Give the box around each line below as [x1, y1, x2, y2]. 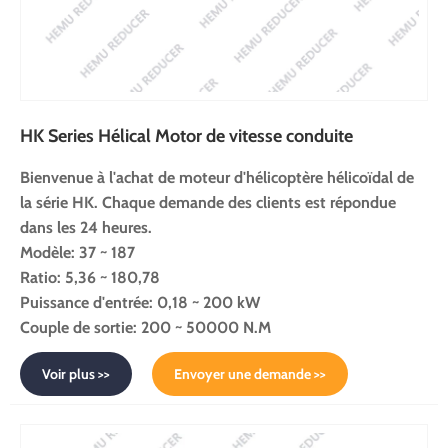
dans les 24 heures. [20, 217, 152, 237]
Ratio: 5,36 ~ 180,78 [20, 267, 160, 287]
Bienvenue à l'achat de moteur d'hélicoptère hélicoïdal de [20, 167, 414, 187]
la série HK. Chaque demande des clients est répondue [20, 192, 396, 212]
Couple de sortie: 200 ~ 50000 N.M [20, 317, 271, 337]
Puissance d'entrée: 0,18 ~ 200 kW [20, 292, 260, 312]
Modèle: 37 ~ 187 [20, 242, 135, 262]
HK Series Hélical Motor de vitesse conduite [20, 124, 353, 147]
